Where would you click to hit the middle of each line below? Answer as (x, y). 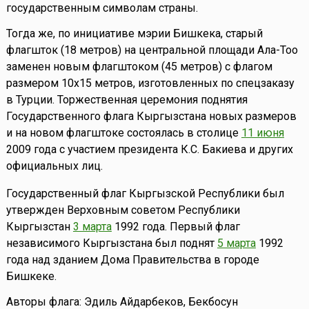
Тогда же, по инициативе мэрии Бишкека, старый (134, 34)
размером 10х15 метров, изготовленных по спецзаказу (150, 83)
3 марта (92, 227)
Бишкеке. (31, 277)
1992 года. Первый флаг (176, 227)
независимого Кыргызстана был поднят (111, 243)
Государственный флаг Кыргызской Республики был (145, 194)
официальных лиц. (54, 166)
